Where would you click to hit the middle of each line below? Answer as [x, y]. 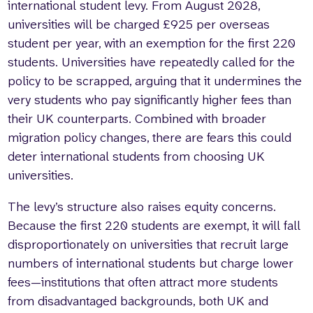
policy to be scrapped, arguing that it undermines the [155, 81]
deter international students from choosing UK [137, 156]
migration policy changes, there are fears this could [150, 137]
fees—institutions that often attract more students [143, 283]
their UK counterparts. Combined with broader [137, 118]
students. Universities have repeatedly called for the [152, 62]
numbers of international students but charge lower [151, 264]
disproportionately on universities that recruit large [148, 245]
